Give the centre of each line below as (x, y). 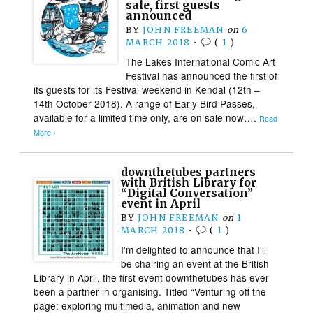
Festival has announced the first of (202, 75)
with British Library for (189, 182)
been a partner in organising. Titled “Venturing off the (150, 291)
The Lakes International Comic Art (201, 61)
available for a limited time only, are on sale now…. (147, 117)
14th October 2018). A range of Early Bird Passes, (145, 103)
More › (45, 132)
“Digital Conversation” (187, 193)
